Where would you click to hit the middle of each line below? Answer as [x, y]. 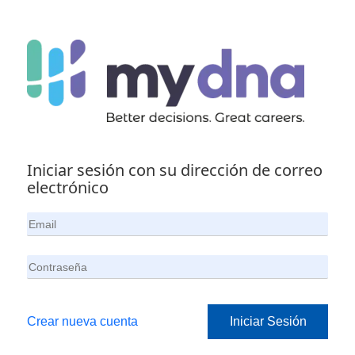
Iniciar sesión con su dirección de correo [175, 170]
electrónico [68, 187]
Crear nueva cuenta [82, 321]
